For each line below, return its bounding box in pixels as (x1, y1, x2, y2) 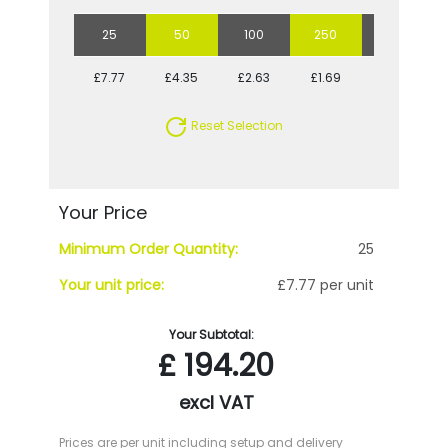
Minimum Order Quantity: (58, 238, 238, 259)
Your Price (58, 199, 147, 225)
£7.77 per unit (277, 274, 375, 295)
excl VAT (178, 389, 254, 415)
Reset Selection (188, 117, 284, 135)
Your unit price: (58, 274, 164, 295)
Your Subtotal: (168, 325, 254, 343)
